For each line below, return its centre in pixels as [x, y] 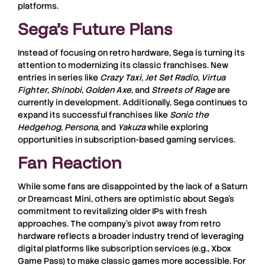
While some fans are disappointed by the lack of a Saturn [132, 187]
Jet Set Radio [171, 78]
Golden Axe [108, 90]
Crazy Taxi [121, 78]
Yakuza [132, 127]
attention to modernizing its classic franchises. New [123, 65]
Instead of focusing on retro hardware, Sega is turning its [131, 53]
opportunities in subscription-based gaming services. [127, 140]
